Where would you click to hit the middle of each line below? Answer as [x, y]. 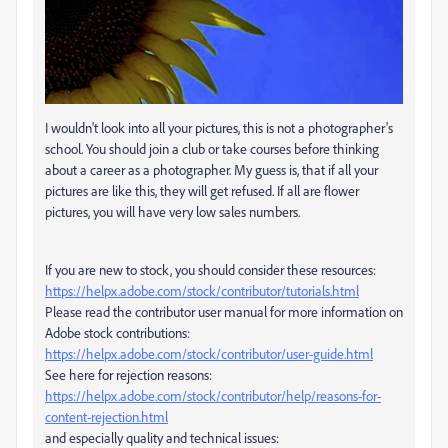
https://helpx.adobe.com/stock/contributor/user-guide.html [209, 354]
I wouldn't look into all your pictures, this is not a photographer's [219, 128]
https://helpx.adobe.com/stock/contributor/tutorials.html [202, 291]
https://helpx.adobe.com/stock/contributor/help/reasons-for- [213, 396]
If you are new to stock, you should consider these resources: [210, 270]
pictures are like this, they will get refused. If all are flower [202, 191]
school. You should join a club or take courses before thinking [212, 149]
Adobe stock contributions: [117, 333]
